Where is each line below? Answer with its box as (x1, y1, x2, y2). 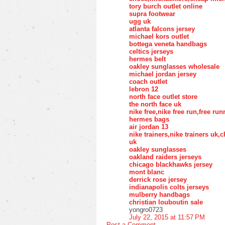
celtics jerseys (129, 47, 173, 55)
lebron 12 (129, 85, 158, 93)
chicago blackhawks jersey (129, 160, 212, 168)
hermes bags (129, 115, 169, 123)
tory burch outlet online (129, 2, 202, 10)
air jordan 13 (129, 123, 168, 131)
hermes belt (129, 55, 166, 63)
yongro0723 (129, 205, 163, 213)
